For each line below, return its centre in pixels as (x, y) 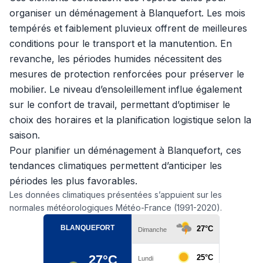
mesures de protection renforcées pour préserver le (127, 74)
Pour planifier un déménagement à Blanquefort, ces (125, 150)
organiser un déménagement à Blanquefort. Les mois (127, 13)
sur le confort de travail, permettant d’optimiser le (120, 104)
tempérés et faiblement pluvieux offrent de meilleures (128, 28)
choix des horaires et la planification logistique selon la (130, 120)
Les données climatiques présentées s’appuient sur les (116, 195)
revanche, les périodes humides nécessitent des (116, 59)
